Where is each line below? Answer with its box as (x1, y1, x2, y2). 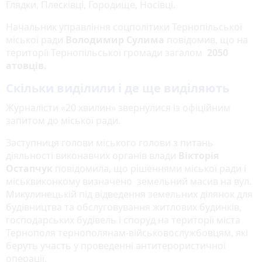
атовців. (6, 58, 47, 72)
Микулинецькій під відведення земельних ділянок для (6, 187, 253, 201)
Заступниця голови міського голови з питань (6, 136, 213, 149)
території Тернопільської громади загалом (6, 46, 207, 59)
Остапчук (6, 161, 55, 175)
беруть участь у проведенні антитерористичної (6, 239, 226, 252)
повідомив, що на (167, 33, 248, 46)
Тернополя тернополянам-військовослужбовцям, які (6, 226, 248, 239)
